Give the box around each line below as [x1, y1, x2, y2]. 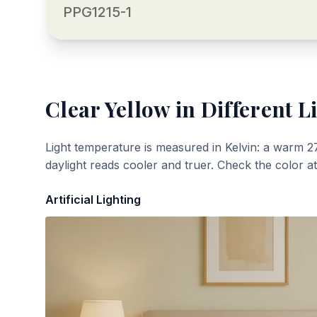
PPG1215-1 [63, 4, 132, 21]
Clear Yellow [45, 95, 171, 123]
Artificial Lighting [45, 192, 141, 207]
